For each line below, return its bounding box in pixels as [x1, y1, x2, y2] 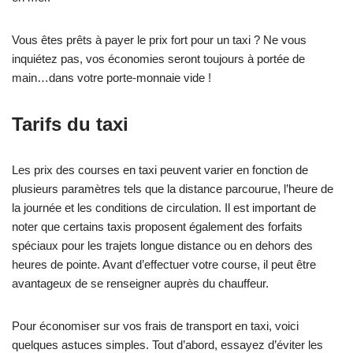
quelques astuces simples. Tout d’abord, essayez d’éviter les [12, 338, 323, 351]
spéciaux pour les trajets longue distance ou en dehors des [12, 239, 313, 252]
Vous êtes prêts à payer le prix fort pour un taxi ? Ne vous [12, 33, 307, 46]
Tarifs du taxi [12, 113, 128, 135]
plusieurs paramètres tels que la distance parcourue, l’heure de [12, 182, 333, 195]
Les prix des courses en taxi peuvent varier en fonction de [12, 163, 308, 176]
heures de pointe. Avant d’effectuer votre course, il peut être [12, 258, 316, 271]
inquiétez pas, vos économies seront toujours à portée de [12, 52, 305, 65]
